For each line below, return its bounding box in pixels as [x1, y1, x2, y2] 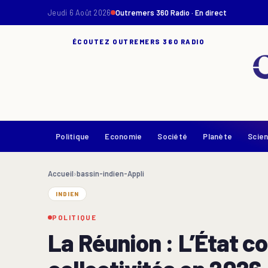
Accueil [48, 169, 74, 178]
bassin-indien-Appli [77, 169, 144, 178]
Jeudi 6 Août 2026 [48, 8, 111, 17]
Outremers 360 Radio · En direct [115, 8, 227, 17]
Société [157, 131, 188, 141]
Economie [105, 131, 142, 141]
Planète [203, 131, 233, 141]
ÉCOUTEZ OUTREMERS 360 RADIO [72, 38, 205, 45]
